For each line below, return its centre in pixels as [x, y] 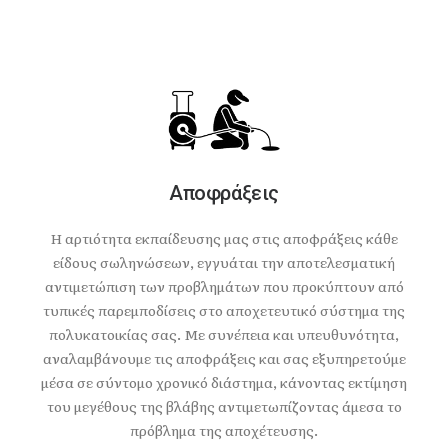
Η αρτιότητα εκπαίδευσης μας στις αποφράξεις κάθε [224, 238]
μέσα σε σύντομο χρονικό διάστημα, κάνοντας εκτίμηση [224, 382]
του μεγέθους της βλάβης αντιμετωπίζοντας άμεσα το [224, 406]
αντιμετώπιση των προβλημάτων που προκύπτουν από [224, 286]
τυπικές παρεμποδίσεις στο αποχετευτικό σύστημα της [224, 310]
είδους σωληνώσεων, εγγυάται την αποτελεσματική [224, 262]
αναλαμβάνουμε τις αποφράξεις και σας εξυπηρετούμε [224, 358]
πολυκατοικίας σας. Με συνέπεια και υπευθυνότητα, [224, 334]
